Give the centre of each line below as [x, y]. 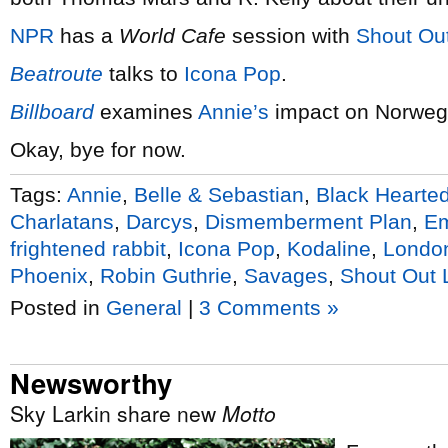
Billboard [52, 111]
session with [291, 35]
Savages [286, 275]
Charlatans [62, 221]
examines [146, 111]
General [144, 307]
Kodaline [329, 248]
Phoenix [49, 275]
